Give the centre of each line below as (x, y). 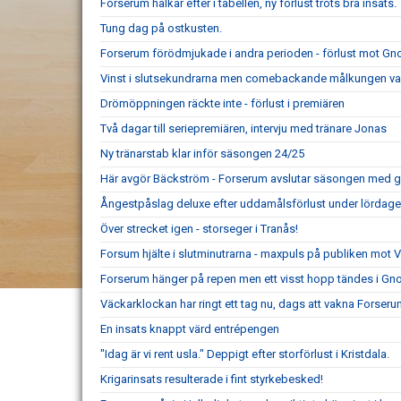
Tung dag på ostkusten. (161, 28)
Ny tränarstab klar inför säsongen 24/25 (202, 153)
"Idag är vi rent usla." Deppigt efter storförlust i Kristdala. (245, 354)
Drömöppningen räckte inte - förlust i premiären (222, 103)
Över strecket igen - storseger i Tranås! (199, 228)
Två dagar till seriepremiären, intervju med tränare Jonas (243, 128)
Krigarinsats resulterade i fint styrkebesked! (212, 379)
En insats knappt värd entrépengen (190, 328)
